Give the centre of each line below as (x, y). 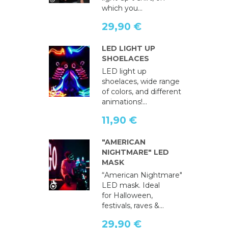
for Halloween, (127, 196)
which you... (122, 8)
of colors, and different (141, 92)
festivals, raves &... (133, 206)
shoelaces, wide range (140, 82)
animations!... (124, 102)
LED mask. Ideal (131, 186)
